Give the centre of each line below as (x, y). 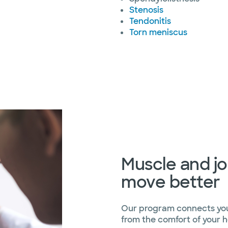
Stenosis (146, 10)
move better (171, 182)
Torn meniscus (158, 32)
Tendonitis (150, 21)
